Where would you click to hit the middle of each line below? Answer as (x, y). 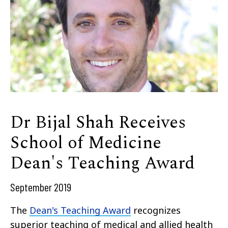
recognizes (156, 210)
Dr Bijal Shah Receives (98, 122)
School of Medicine (86, 143)
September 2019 (41, 187)
